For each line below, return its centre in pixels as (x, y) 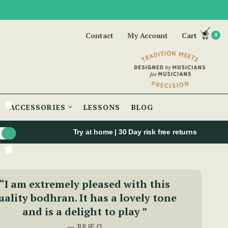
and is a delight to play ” (84, 212)
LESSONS (102, 107)
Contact (99, 35)
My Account (148, 35)
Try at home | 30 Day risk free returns (136, 132)
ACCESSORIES (39, 107)
